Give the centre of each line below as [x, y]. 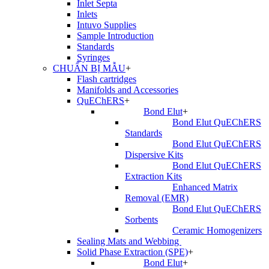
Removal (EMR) [157, 198]
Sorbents [141, 220]
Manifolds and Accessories [128, 90]
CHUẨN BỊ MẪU [89, 68]
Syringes [93, 58]
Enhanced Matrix [205, 187]
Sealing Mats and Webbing [129, 241]
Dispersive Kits [154, 155]
